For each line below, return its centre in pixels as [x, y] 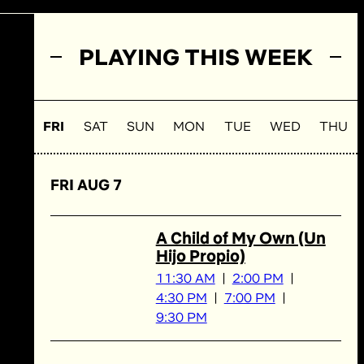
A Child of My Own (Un [240, 238]
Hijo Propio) [200, 256]
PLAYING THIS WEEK [195, 57]
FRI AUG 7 [86, 185]
